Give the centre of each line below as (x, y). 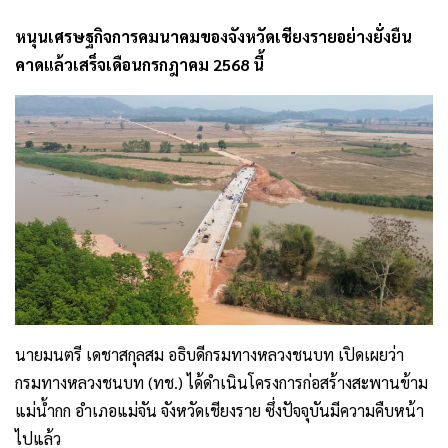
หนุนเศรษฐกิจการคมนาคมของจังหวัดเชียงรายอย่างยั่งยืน (213, 36)
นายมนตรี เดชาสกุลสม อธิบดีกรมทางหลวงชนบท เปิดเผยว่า (209, 354)
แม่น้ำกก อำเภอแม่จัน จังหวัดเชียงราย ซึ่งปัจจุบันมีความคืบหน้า (219, 410)
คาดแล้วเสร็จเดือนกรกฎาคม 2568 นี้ (139, 64)
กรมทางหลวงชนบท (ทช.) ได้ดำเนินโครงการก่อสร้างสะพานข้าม (221, 382)
